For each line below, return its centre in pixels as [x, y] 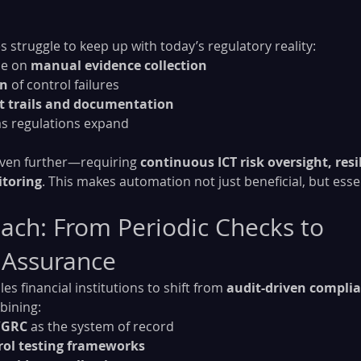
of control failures [64, 84]
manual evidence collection [119, 65]
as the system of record [101, 326]
